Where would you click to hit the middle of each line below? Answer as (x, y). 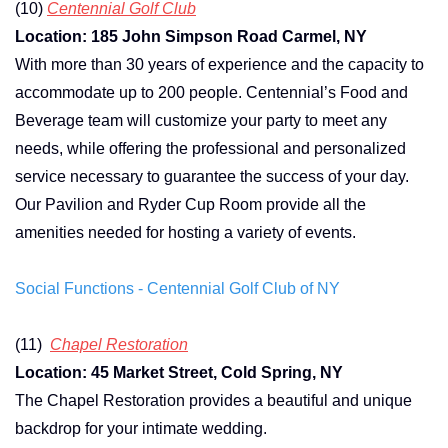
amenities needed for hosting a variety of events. (185, 232)
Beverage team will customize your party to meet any (201, 120)
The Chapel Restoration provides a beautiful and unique (213, 400)
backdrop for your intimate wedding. (141, 428)
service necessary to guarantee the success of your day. (212, 176)
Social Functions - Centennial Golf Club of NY (177, 288)
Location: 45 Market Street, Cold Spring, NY (179, 372)
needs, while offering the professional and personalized (210, 148)
